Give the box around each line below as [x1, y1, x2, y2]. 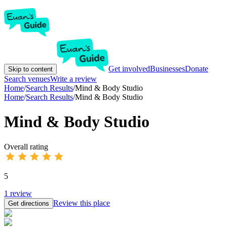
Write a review [50, 74, 97, 83]
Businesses [150, 64, 185, 73]
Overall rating [4, 142, 48, 151]
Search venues [4, 74, 50, 83]
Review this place [53, 198, 110, 207]
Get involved [108, 64, 150, 73]
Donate [185, 64, 208, 73]
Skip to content [8, 65, 53, 73]
